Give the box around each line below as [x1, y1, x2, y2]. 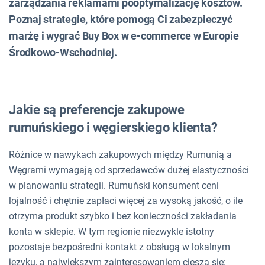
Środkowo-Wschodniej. [9, 46, 117, 59]
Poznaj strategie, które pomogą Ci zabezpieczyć [9, 12, 232, 25]
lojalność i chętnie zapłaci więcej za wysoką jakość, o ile [9, 195, 243, 206]
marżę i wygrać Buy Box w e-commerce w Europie [9, 29, 239, 42]
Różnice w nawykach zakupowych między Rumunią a [9, 148, 232, 160]
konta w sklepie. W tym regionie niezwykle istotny [9, 225, 214, 237]
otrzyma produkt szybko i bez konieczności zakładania [9, 210, 237, 222]
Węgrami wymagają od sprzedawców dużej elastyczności [9, 164, 249, 176]
